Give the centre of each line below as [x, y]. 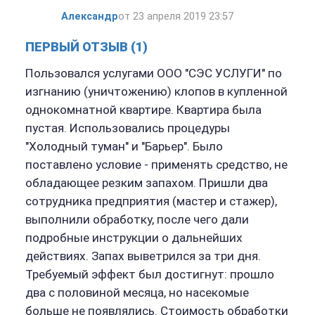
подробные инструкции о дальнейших [134, 238]
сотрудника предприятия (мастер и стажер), [151, 201]
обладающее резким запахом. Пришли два [146, 183]
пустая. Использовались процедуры [127, 128]
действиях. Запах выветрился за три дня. [143, 256]
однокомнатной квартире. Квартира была [143, 110]
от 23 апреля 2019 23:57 [175, 17]
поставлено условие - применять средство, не [156, 165]
